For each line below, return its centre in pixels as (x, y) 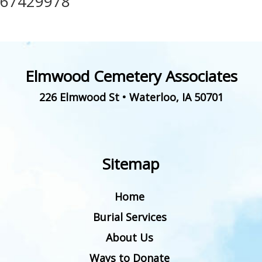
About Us (130, 238)
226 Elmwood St (79, 97)
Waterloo (152, 97)
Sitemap (131, 164)
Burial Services (130, 217)
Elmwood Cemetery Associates (131, 76)
